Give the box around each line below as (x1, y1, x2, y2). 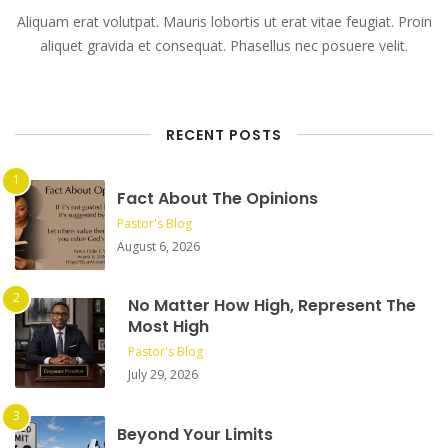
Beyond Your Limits (117, 422, 273, 446)
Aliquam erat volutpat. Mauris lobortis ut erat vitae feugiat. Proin (16, 11, 432, 31)
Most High (128, 314, 209, 338)
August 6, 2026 (117, 237, 200, 255)
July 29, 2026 (128, 365, 198, 383)
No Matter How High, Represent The (128, 293, 416, 317)
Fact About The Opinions (117, 186, 318, 210)
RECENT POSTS (166, 124, 282, 145)
